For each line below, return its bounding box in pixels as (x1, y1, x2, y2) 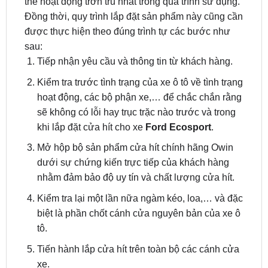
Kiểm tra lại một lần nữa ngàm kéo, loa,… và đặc (36, 162, 243, 172)
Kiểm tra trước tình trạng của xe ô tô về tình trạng (36, 45, 243, 56)
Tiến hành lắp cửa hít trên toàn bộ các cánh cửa (36, 212, 239, 223)
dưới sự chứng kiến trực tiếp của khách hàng (36, 126, 229, 137)
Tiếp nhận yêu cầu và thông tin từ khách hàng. (36, 25, 233, 36)
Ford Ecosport (142, 90, 211, 101)
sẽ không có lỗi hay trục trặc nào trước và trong (36, 75, 236, 86)
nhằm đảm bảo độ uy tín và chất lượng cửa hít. (36, 141, 234, 152)
